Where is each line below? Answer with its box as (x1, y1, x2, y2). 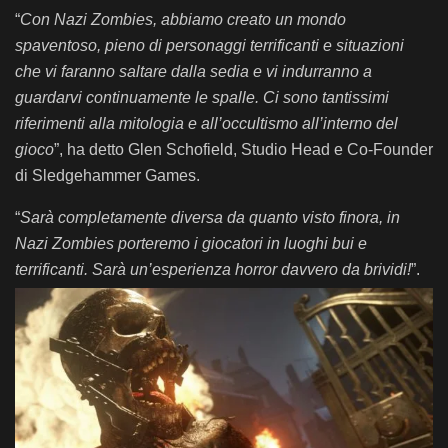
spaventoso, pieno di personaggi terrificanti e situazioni (15, 37, 404, 55)
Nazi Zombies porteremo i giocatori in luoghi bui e (15, 235, 367, 253)
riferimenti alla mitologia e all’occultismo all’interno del (15, 115, 398, 133)
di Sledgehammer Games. (15, 167, 200, 185)
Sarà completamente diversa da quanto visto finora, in (20, 209, 400, 227)
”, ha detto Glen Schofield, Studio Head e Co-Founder (54, 141, 433, 159)
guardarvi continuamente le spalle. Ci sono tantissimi (15, 89, 389, 107)
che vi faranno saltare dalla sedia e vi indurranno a (15, 63, 372, 81)
